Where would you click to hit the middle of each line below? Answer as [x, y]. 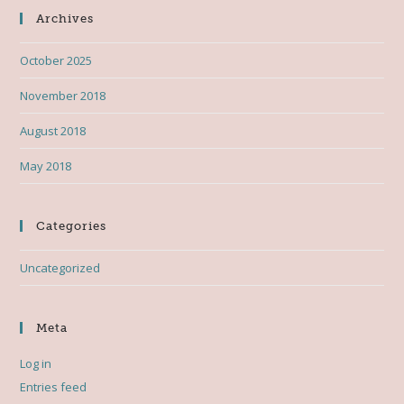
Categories [72, 225]
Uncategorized [60, 267]
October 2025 [56, 60]
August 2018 [53, 130]
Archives [65, 18]
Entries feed [54, 386]
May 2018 [46, 165]
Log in [36, 363]
